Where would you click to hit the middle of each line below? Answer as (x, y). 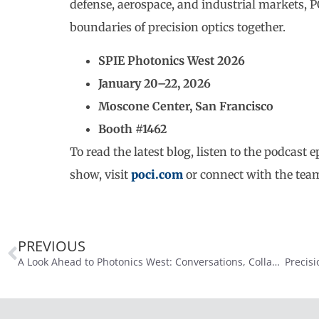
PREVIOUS (52, 246)
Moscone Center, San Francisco (186, 106)
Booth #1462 (132, 129)
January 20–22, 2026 (155, 83)
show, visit (100, 174)
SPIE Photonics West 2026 (172, 60)
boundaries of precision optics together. (178, 27)
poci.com (157, 174)
